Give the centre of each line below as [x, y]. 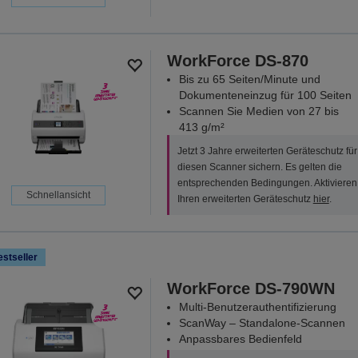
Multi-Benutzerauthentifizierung [257, 306]
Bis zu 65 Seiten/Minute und [249, 79]
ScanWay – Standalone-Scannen [262, 322]
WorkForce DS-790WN [251, 288]
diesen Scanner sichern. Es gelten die [259, 167]
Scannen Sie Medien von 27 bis [259, 111]
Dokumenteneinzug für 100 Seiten [265, 95]
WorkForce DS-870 [237, 60]
